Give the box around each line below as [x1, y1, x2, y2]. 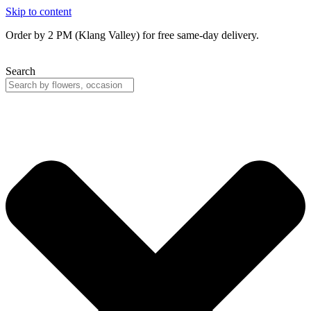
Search [6, 65, 35, 77]
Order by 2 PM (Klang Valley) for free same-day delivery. [6, 29, 259, 41]
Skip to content [6, 6, 72, 17]
